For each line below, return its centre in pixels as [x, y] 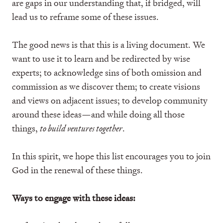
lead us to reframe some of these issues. [85, 17]
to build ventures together [81, 128]
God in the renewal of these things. [77, 170]
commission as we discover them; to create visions [106, 86]
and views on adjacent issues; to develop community [110, 100]
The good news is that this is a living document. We [109, 45]
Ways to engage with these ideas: [74, 198]
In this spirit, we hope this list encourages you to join [111, 156]
